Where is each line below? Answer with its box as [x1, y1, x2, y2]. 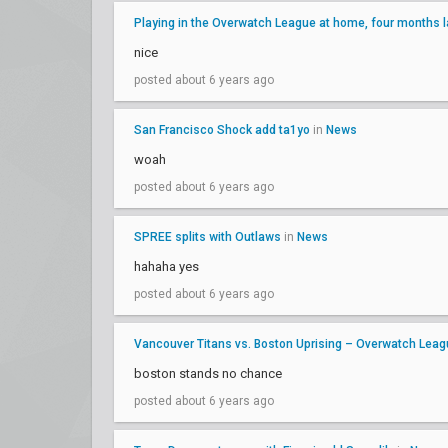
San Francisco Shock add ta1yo [134, 123, 310, 137]
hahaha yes [134, 259, 199, 274]
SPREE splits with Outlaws [134, 230, 281, 244]
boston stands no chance [134, 366, 282, 381]
